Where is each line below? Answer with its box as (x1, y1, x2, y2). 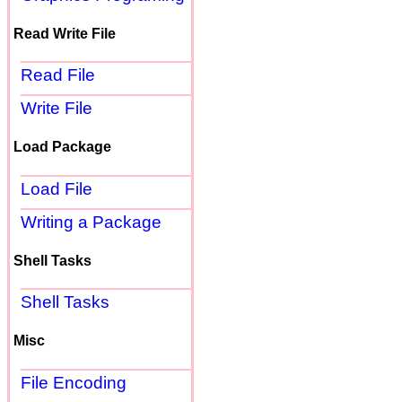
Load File (21, 179, 92, 198)
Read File (21, 66, 95, 85)
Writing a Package (21, 212, 162, 232)
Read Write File (13, 25, 116, 41)
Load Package (13, 139, 111, 155)
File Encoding (21, 372, 127, 392)
